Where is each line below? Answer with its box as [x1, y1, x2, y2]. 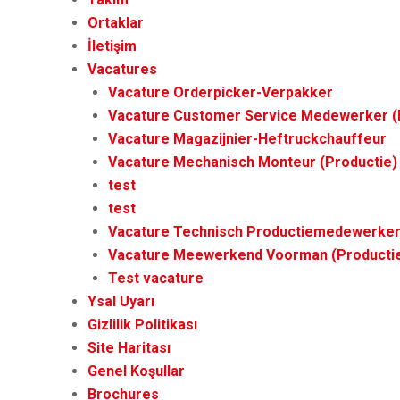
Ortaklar [87, 14, 145, 31]
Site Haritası [87, 339, 171, 356]
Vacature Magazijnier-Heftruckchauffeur [107, 130, 387, 147]
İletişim [87, 37, 137, 54]
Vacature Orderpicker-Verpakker [107, 84, 333, 101]
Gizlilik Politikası [87, 316, 198, 333]
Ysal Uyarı [87, 293, 155, 310]
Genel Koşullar [87, 362, 186, 379]
